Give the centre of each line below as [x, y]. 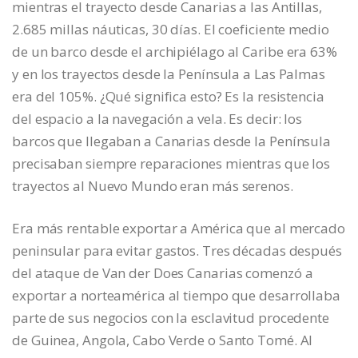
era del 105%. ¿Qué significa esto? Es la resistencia [168, 97]
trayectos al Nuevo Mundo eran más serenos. [153, 186]
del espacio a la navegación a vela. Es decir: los [157, 119]
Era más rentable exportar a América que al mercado [179, 229]
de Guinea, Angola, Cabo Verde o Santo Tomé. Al [163, 340]
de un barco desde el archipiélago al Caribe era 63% [175, 52]
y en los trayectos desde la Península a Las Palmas [169, 74]
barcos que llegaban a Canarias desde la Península [172, 141]
